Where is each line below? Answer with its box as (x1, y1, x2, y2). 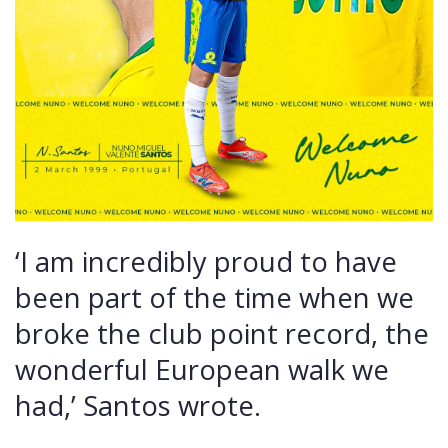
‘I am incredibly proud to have (15, 242, 397, 280)
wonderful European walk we (15, 350, 389, 388)
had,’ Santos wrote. (15, 386, 261, 424)
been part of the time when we (15, 278, 414, 316)
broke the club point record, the (15, 314, 429, 352)
